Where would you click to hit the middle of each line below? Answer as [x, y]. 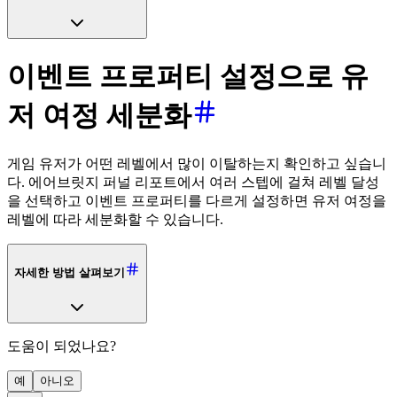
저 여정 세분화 [99, 116]
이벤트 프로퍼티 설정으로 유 [188, 77]
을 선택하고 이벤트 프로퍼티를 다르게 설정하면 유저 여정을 [197, 200]
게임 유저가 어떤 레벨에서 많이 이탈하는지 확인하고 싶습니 [197, 163]
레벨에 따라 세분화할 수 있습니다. [115, 219]
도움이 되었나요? [62, 346]
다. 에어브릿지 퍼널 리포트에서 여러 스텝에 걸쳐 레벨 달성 [193, 182]
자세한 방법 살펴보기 [70, 273]
